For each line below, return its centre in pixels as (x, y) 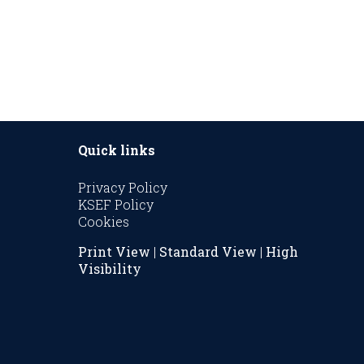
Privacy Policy (122, 187)
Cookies (103, 221)
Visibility (109, 268)
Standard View (208, 251)
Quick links (116, 149)
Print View (114, 251)
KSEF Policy (115, 204)
